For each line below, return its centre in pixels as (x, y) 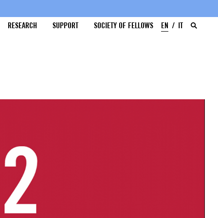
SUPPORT (66, 26)
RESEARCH (23, 26)
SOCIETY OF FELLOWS (124, 26)
